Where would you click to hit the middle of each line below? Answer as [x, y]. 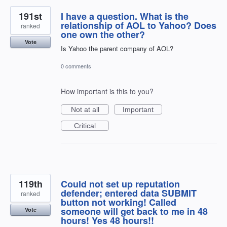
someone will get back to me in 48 [134, 212]
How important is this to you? [107, 91]
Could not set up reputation [120, 184]
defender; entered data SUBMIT [129, 193]
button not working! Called [119, 202]
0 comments [76, 66]
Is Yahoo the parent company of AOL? [117, 48]
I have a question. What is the [125, 16]
